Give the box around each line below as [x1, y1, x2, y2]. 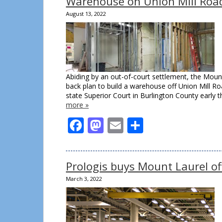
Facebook [84, 114, 154, 136]
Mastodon [104, 114, 178, 136]
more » [66, 100, 89, 110]
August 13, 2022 [66, 10, 106, 17]
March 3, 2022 [66, 175, 102, 182]
